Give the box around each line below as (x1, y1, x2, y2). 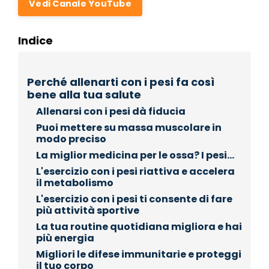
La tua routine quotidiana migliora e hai (36, 219, 242, 234)
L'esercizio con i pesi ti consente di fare (36, 192, 232, 206)
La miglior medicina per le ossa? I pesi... (36, 148, 234, 162)
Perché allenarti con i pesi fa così (27, 74, 214, 89)
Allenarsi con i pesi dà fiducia (36, 104, 186, 118)
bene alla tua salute (27, 86, 141, 102)
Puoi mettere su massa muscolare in (36, 120, 222, 134)
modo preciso (36, 131, 106, 146)
